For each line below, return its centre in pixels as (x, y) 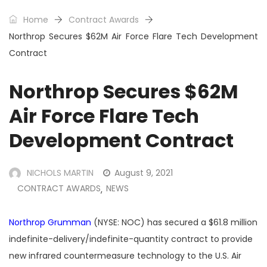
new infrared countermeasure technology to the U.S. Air (125, 256)
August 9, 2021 (144, 173)
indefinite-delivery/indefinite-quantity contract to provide (131, 239)
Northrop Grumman (50, 223)
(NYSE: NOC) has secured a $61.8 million (174, 223)
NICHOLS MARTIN (60, 173)
